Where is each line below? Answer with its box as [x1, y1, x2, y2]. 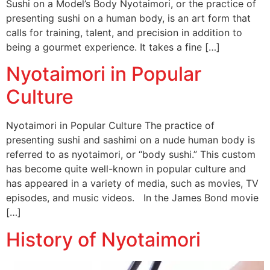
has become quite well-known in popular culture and [6, 163, 246, 175]
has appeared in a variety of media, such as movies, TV [6, 177, 259, 190]
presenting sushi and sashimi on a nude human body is [6, 134, 255, 146]
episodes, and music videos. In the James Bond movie [6, 192, 259, 204]
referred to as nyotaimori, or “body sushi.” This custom [6, 148, 256, 161]
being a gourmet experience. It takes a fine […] [6, 40, 220, 53]
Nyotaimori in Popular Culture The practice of [6, 119, 215, 132]
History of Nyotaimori [6, 227, 201, 251]
